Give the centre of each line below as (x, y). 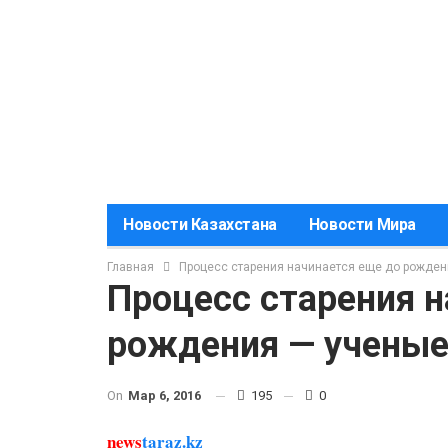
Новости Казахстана (200, 224)
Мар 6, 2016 (164, 395)
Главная (130, 267)
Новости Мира (362, 224)
